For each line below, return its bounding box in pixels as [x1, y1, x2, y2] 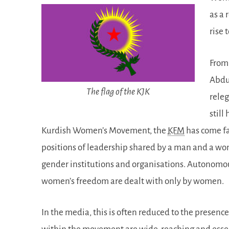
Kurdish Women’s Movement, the [41, 125, 168, 135]
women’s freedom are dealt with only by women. [41, 176, 224, 186]
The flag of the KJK [86, 87, 150, 97]
